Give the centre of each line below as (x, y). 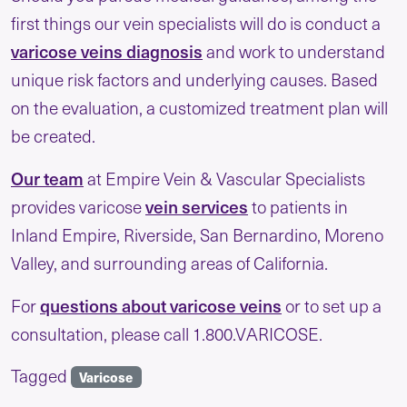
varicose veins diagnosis (107, 51)
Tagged (41, 376)
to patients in (298, 207)
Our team (47, 179)
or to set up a (332, 306)
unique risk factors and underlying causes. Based (194, 79)
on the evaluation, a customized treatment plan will (199, 108)
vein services (197, 207)
